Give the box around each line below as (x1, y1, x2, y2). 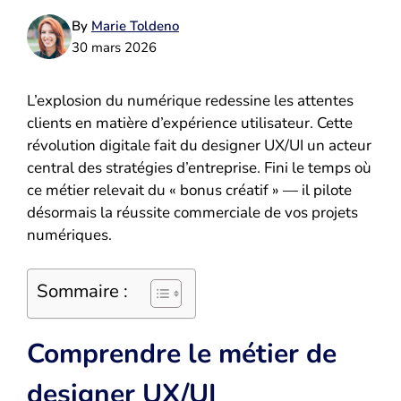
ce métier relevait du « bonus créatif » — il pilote (27, 179, 352, 200)
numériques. (27, 224, 112, 245)
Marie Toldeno (91, 16, 179, 35)
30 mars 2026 (72, 38, 157, 56)
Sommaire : (37, 278, 128, 304)
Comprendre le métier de (27, 336, 337, 373)
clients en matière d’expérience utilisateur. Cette (27, 112, 353, 133)
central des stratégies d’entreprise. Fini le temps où (27, 157, 371, 178)
